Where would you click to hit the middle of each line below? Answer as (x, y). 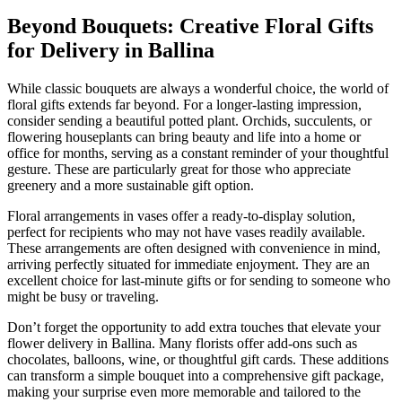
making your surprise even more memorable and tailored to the (184, 392)
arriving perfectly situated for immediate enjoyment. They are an (188, 265)
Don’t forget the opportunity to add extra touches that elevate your (194, 328)
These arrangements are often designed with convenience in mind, (194, 249)
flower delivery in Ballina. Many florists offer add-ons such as (182, 344)
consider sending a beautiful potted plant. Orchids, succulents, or (189, 121)
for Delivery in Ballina (111, 51)
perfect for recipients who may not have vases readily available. (186, 232)
